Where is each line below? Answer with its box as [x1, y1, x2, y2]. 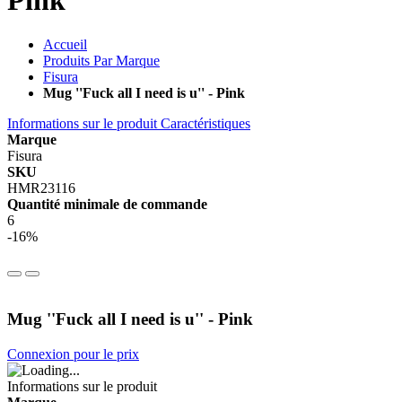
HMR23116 [7, 179, 75, 196]
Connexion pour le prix [7, 345, 139, 362]
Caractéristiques [161, 115, 250, 131]
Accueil [43, 36, 87, 52]
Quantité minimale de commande [7, 196, 207, 212]
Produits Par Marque [43, 52, 160, 68]
